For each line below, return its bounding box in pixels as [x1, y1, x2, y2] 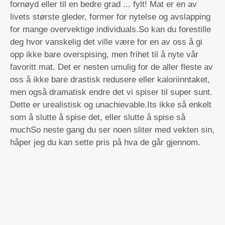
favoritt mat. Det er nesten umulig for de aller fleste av [10, 62, 213, 72]
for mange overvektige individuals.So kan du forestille [10, 25, 211, 34]
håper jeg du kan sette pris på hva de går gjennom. [10, 138, 200, 147]
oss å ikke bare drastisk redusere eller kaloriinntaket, [10, 75, 210, 84]
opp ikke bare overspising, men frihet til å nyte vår [10, 50, 198, 59]
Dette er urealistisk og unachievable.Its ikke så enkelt [10, 100, 211, 109]
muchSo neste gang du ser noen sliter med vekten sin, [10, 125, 214, 135]
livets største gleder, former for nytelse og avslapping [10, 12, 210, 22]
